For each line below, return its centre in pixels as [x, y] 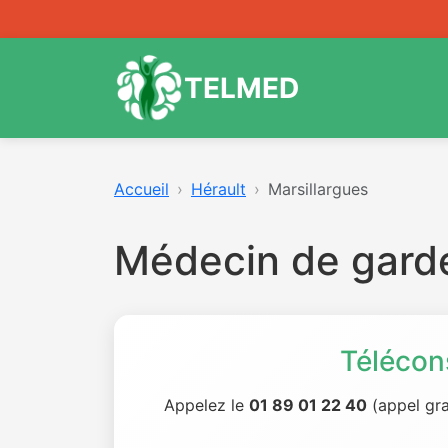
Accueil [141, 189]
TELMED [241, 87]
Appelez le [206, 405]
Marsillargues [318, 189]
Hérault [218, 189]
